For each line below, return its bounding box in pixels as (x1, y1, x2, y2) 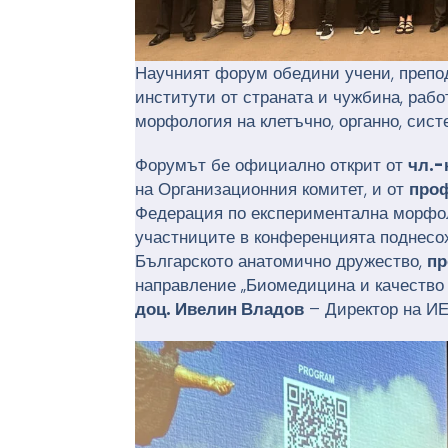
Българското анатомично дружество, (135, 249, 428, 274)
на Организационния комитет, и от (135, 177, 410, 202)
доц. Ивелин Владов (135, 297, 305, 322)
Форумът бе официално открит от (135, 153, 409, 178)
